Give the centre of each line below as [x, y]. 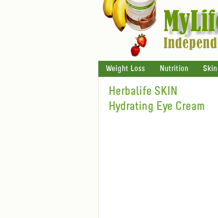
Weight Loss [125, 69]
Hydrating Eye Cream [157, 107]
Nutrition [174, 69]
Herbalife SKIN [143, 92]
